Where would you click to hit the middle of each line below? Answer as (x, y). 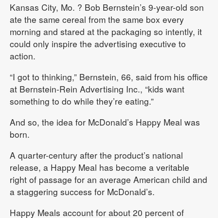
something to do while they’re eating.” (82, 101)
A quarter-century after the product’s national (96, 155)
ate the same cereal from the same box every (97, 19)
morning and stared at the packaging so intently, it (106, 31)
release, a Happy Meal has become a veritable (100, 167)
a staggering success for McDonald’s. (82, 191)
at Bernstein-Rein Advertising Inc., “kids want (97, 89)
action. (23, 56)
